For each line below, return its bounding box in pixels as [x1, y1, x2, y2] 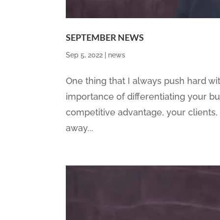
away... [66, 123, 94, 134]
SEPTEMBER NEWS [66, 32, 144, 43]
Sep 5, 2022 [66, 51, 103, 59]
